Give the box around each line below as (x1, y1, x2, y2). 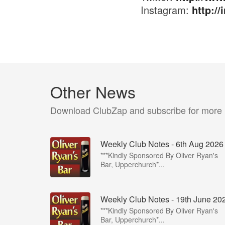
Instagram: (140, 3, 192, 17)
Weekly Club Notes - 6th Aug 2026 (100, 138, 223, 150)
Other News (50, 80, 136, 103)
